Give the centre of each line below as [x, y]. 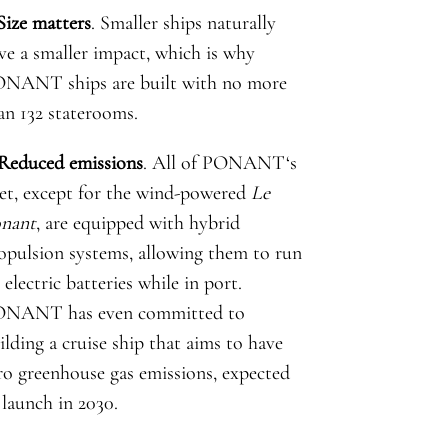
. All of [172, 162]
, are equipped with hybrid [137, 222]
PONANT [243, 162]
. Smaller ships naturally [183, 22]
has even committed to [153, 312]
